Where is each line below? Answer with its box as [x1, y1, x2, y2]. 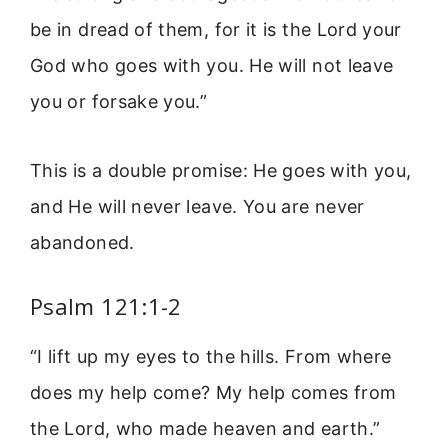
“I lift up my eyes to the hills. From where [30, 345, 392, 367]
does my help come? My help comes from [30, 381, 397, 403]
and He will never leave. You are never [30, 195, 365, 217]
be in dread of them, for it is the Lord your [30, 19, 402, 41]
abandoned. [30, 231, 135, 253]
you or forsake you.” [30, 91, 208, 113]
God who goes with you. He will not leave [30, 55, 394, 77]
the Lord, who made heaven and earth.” [30, 417, 381, 439]
